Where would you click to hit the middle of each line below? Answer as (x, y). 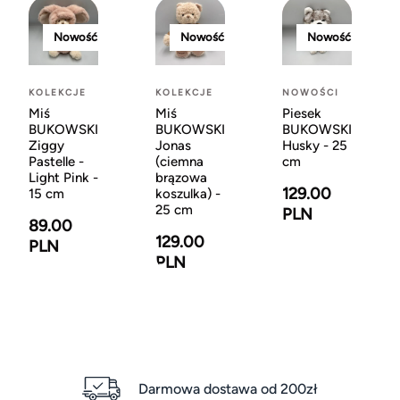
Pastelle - (56, 161)
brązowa (181, 177)
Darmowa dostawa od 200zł (228, 389)
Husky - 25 (315, 145)
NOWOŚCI (311, 92)
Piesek (302, 113)
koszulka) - (188, 193)
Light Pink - (63, 177)
